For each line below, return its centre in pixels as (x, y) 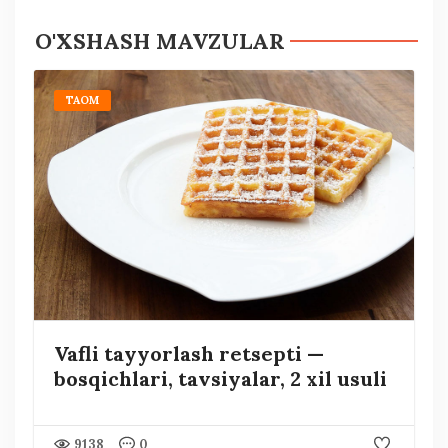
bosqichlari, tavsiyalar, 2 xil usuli (220, 378)
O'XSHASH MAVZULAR (160, 40)
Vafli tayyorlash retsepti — (188, 353)
